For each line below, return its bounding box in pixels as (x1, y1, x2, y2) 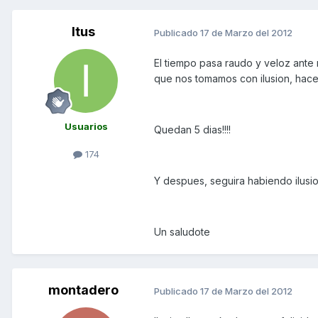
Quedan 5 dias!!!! (154, 124, 231, 136)
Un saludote (154, 226, 210, 238)
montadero (48, 283, 119, 298)
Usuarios (64, 121, 108, 133)
